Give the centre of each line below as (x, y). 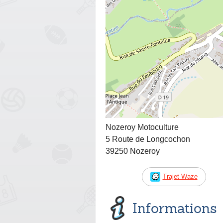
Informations (175, 208)
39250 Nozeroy (133, 151)
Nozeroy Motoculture (142, 127)
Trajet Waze (180, 176)
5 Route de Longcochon (148, 139)
